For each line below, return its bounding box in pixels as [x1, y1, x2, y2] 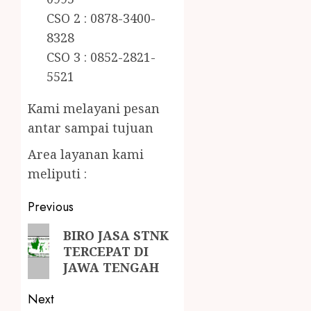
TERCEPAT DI [63, 242, 149, 260]
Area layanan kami [28, 146, 144, 163]
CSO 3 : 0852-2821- [47, 49, 155, 66]
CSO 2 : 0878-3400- [47, 10, 155, 27]
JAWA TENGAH [63, 258, 160, 276]
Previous [28, 198, 74, 217]
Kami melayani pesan [28, 100, 160, 117]
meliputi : [28, 165, 87, 183]
